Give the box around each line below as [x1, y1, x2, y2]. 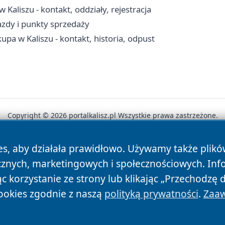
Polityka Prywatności [68, 145, 153, 157]
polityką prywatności [104, 187, 198, 200]
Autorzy [28, 145, 60, 157]
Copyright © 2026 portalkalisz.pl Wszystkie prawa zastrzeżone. [7, 110, 218, 121]
